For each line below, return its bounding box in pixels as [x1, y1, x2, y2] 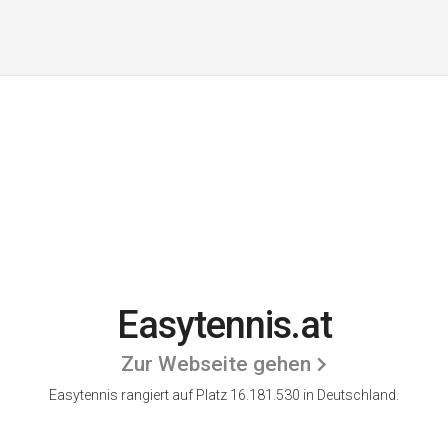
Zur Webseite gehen [120, 352, 311, 376]
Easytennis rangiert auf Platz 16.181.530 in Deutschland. [49, 387, 399, 403]
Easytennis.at [116, 303, 332, 347]
